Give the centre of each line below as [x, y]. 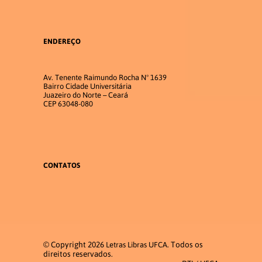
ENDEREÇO [62, 41]
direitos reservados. [78, 254]
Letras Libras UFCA [137, 244]
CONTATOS [62, 165]
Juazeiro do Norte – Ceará [86, 95]
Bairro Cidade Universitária [87, 87]
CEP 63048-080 [68, 104]
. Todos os [185, 244]
